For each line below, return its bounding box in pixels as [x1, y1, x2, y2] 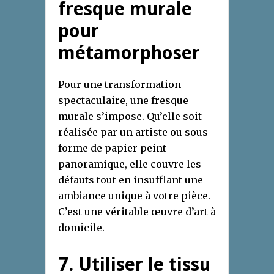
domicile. [58, 221, 105, 234]
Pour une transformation [58, 78, 181, 91]
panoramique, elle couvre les [58, 158, 201, 171]
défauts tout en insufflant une [58, 174, 203, 187]
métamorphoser [58, 42, 200, 64]
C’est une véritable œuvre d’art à [58, 206, 216, 218]
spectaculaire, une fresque [58, 94, 188, 107]
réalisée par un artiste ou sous [58, 126, 208, 139]
